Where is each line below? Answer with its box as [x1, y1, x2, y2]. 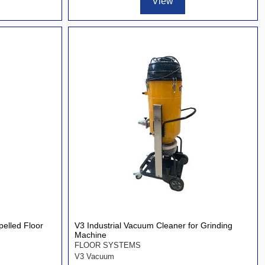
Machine [74, 230, 106, 240]
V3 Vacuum [74, 251, 114, 261]
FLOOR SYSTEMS [74, 241, 141, 250]
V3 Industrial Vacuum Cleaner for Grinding [74, 221, 232, 231]
